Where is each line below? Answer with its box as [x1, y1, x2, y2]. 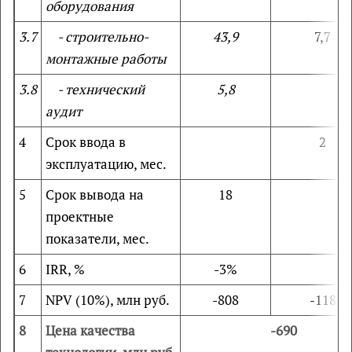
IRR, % [46, 260, 85, 278]
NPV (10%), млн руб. [46, 291, 170, 309]
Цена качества [46, 321, 135, 339]
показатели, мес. [46, 229, 149, 247]
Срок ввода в [46, 133, 126, 151]
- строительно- [46, 27, 148, 46]
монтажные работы [46, 49, 167, 68]
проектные [46, 207, 114, 225]
